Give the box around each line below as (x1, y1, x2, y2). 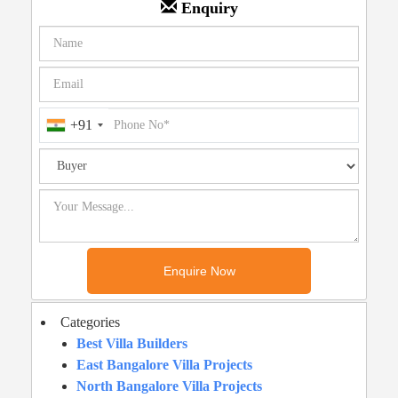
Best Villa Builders (76, 335, 187, 351)
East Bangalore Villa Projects (76, 356, 252, 372)
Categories (60, 314, 120, 330)
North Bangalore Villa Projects (76, 378, 262, 394)
